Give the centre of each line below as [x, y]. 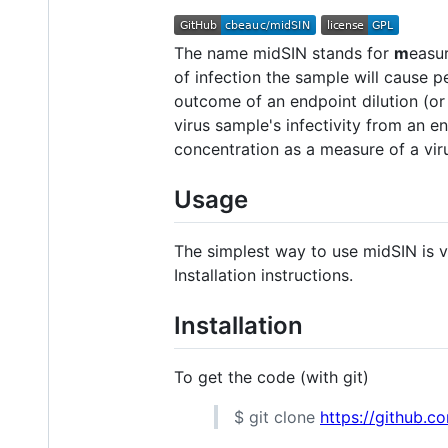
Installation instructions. [263, 274]
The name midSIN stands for [284, 52]
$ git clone [277, 416]
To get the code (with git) [271, 376]
